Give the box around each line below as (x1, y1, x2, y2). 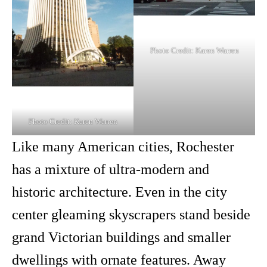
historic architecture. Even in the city (12, 184, 227, 200)
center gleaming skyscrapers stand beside (12, 206, 250, 222)
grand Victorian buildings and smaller (12, 229, 231, 245)
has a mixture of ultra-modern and (12, 161, 209, 177)
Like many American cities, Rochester (12, 138, 234, 154)
